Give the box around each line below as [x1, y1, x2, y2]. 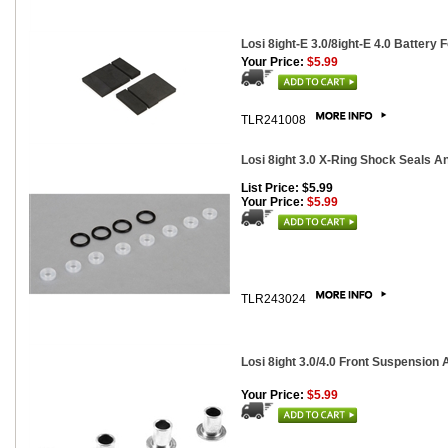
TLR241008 [241, 113, 309, 127]
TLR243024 [241, 292, 309, 306]
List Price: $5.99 [241, 181, 333, 195]
